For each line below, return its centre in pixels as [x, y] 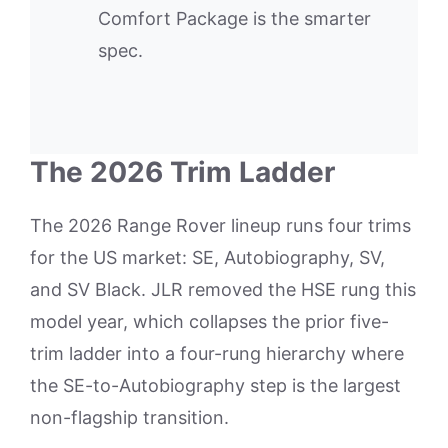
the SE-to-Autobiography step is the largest [215, 385]
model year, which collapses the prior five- [209, 321]
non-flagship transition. [129, 417]
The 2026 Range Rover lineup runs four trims [220, 225]
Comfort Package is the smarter [234, 18]
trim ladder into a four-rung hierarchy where [217, 353]
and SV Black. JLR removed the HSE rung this [223, 289]
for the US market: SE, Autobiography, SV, [207, 257]
